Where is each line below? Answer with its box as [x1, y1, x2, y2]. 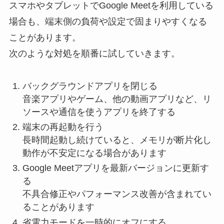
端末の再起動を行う [22, 121, 103, 132]
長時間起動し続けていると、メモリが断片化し [22, 134, 211, 145]
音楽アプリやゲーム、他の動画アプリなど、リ [22, 93, 211, 104]
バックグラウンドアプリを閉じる [22, 80, 157, 91]
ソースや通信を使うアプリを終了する [22, 106, 175, 117]
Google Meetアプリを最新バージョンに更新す [22, 163, 209, 173]
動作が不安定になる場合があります [22, 147, 166, 158]
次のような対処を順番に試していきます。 [8, 48, 180, 58]
